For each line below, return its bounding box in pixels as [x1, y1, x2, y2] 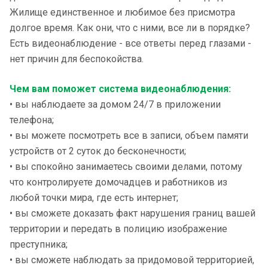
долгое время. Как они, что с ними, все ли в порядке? [10, 22, 250, 33]
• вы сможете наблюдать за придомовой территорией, [10, 254, 254, 266]
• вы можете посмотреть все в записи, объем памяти [10, 130, 248, 141]
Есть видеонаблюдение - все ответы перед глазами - [10, 38, 251, 49]
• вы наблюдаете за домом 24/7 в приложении [10, 99, 221, 110]
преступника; [10, 239, 68, 250]
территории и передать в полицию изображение [10, 223, 227, 234]
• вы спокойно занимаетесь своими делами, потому [10, 161, 242, 172]
